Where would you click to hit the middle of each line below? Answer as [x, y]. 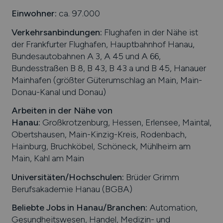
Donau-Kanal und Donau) [58, 92]
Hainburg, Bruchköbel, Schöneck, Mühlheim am [101, 146]
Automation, [172, 208]
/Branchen [124, 208]
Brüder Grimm [151, 177]
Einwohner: [34, 13]
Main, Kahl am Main [48, 158]
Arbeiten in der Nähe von [62, 111]
